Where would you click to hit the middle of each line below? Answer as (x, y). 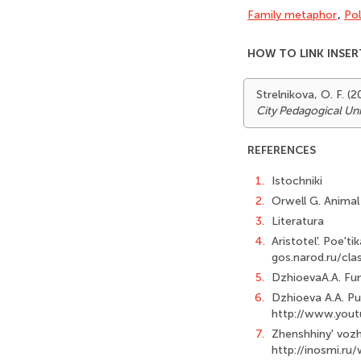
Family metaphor (292, 15)
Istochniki (297, 181)
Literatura (298, 221)
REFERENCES (282, 150)
